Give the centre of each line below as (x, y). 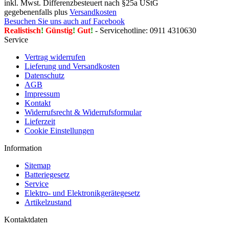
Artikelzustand (48, 202)
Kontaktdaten (26, 220)
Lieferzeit (40, 122)
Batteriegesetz (47, 175)
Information (23, 148)
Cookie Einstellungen (59, 131)
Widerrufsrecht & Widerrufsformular (83, 112)
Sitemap (38, 166)
